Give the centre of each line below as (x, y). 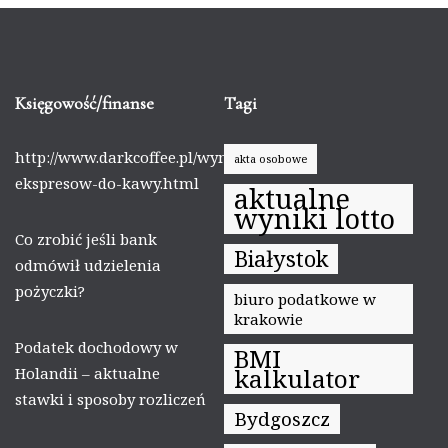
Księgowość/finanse (84, 102)
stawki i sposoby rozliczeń (110, 398)
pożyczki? (50, 290)
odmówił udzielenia (88, 264)
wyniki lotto (314, 218)
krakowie (268, 318)
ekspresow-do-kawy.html (107, 182)
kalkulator (297, 378)
